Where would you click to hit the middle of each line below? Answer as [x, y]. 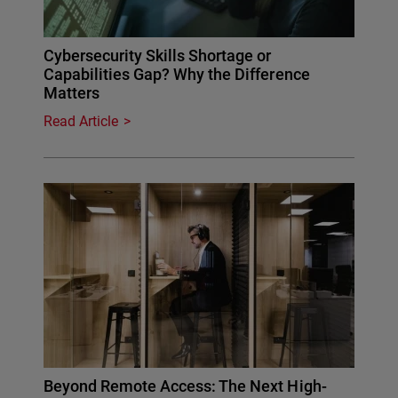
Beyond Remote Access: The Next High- [185, 386]
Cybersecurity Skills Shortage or [158, 55]
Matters [72, 92]
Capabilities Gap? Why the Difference [177, 74]
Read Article [81, 121]
